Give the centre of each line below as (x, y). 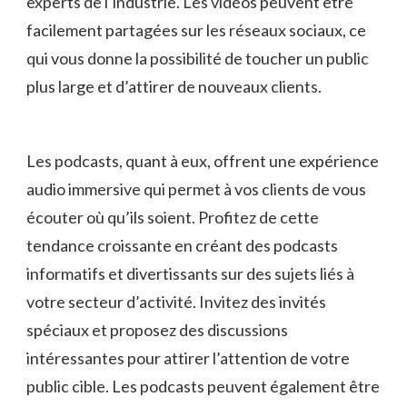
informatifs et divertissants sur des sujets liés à (190, 273)
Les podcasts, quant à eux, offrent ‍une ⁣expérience (203, 160)
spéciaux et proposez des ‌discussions (157, 329)
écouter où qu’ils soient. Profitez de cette (173, 217)
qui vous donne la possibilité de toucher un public (198, 58)
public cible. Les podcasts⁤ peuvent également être (203, 386)
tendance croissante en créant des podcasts (182, 245)
